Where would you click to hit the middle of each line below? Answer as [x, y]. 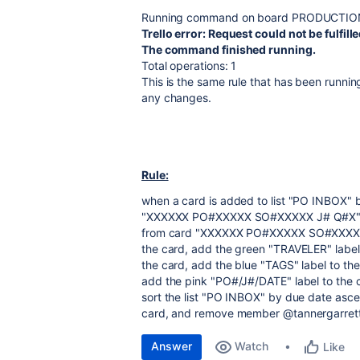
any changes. [176, 98]
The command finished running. [229, 49]
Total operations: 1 [189, 65]
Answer [172, 346]
